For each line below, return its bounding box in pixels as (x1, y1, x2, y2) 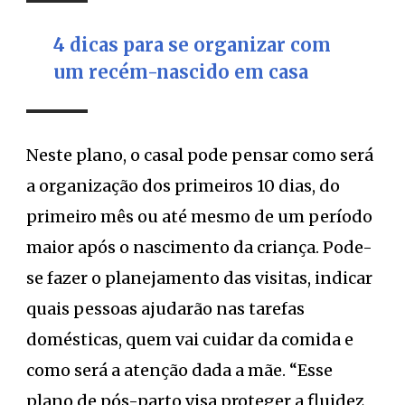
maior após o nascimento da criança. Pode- (26, 236, 372, 258)
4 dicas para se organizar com (53, 33, 331, 56)
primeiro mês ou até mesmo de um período (26, 205, 372, 227)
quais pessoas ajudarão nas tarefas (26, 297, 305, 319)
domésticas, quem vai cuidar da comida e (26, 328, 353, 350)
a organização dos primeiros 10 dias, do (26, 174, 340, 196)
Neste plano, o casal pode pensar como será (26, 144, 373, 165)
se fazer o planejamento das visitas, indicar (26, 267, 372, 288)
